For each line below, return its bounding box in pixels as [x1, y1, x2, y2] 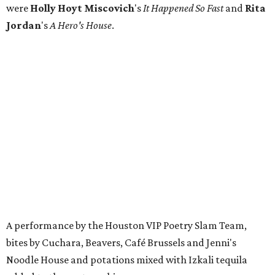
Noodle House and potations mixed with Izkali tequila [6, 254, 247, 266]
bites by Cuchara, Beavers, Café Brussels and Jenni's [6, 236, 236, 249]
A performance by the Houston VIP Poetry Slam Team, [6, 219, 247, 232]
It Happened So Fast [143, 2, 223, 15]
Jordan [6, 19, 41, 32]
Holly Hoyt [30, 2, 84, 15]
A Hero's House [50, 19, 112, 32]
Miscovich [84, 2, 134, 15]
